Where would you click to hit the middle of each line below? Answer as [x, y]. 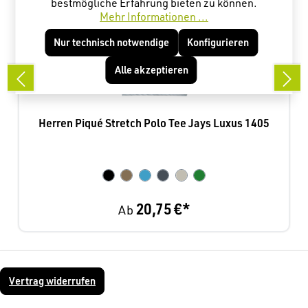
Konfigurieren [218, 42]
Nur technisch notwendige [111, 42]
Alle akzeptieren [151, 70]
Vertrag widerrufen [52, 281]
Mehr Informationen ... [154, 16]
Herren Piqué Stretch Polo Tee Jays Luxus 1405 [154, 122]
